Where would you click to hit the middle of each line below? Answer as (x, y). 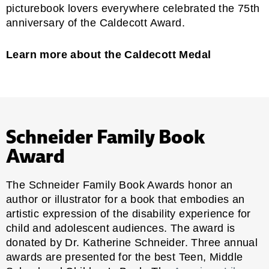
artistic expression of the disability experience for (128, 213)
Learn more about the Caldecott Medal (109, 54)
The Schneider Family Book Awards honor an (119, 185)
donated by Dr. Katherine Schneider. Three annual (132, 242)
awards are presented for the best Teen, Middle (125, 257)
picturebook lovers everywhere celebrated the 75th (133, 8)
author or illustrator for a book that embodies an (125, 199)
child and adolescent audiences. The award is (121, 228)
